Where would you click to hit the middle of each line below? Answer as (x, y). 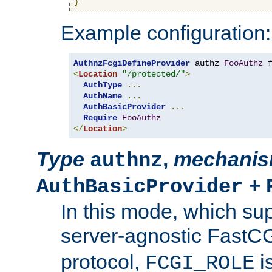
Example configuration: (166, 32)
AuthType (103, 85)
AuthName (103, 96)
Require (100, 117)
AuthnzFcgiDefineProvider (132, 63)
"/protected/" (154, 74)
